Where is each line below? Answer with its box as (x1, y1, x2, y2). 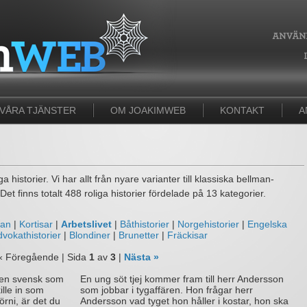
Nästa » (124, 251, 159, 262)
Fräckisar (167, 230, 208, 241)
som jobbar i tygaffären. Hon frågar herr (80, 284, 253, 295)
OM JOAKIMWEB (110, 105, 186, 116)
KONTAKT (220, 105, 265, 116)
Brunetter (119, 230, 159, 241)
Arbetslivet (61, 219, 112, 230)
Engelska (247, 219, 287, 230)
